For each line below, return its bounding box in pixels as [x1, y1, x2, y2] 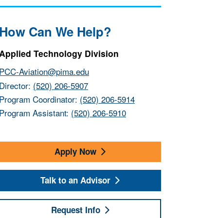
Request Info [51, 204, 100, 216]
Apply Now [54, 145, 96, 158]
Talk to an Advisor [40, 174, 110, 186]
